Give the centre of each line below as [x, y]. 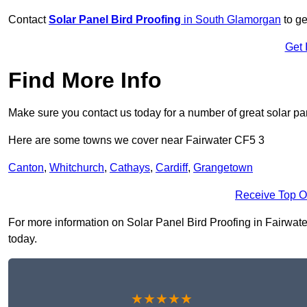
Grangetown [223, 168]
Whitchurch [77, 168]
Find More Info [85, 81]
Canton [26, 168]
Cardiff [172, 168]
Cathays [130, 168]
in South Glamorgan [232, 20]
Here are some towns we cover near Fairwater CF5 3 [136, 140]
